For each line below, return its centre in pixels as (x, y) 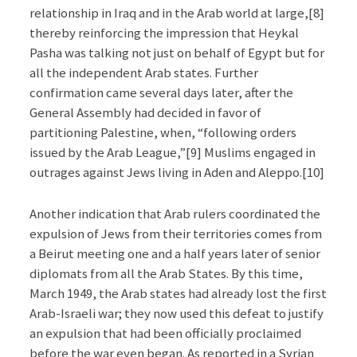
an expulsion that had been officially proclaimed (165, 333)
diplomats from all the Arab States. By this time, (166, 273)
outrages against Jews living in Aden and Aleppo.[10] (177, 173)
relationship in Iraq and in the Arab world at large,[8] (177, 13)
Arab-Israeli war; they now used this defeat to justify (176, 313)
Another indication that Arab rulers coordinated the (175, 213)
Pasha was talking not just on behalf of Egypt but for (177, 53)
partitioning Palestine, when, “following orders (163, 133)
